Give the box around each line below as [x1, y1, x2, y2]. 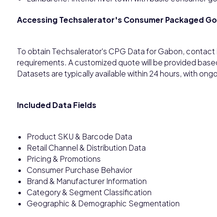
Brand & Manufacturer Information [27, 176, 147, 186]
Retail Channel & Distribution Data [27, 142, 146, 152]
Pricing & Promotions [27, 154, 101, 163]
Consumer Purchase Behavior [27, 165, 132, 174]
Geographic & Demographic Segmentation [27, 198, 180, 208]
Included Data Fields [17, 100, 96, 109]
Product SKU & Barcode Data [27, 131, 132, 141]
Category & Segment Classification [27, 187, 152, 197]
